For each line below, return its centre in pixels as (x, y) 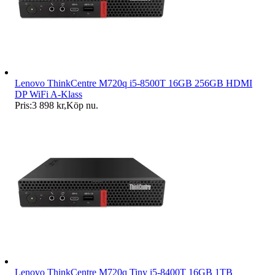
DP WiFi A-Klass (48, 95)
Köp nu (81, 106)
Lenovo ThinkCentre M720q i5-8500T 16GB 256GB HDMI (134, 83)
